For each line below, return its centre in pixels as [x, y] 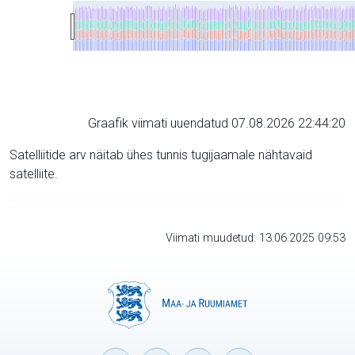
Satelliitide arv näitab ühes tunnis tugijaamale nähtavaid [161, 155]
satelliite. [34, 174]
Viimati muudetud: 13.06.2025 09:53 [256, 238]
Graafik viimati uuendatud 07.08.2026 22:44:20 [217, 123]
